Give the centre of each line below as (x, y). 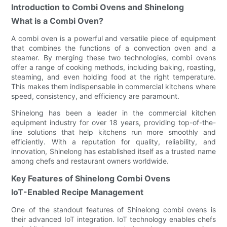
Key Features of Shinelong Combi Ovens (91, 178)
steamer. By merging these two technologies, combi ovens (113, 57)
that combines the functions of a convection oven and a (113, 48)
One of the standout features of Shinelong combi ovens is (113, 209)
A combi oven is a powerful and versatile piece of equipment (113, 38)
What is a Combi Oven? (58, 21)
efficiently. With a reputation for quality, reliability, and (113, 141)
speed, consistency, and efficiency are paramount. (96, 96)
